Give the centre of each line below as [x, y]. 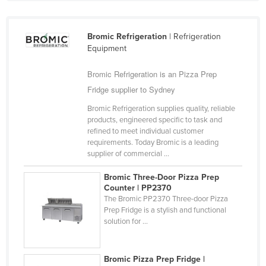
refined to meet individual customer [145, 131]
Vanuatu [53, 107]
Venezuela [57, 126]
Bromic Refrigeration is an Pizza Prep [152, 74]
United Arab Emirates [77, 12]
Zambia [51, 183]
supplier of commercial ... [128, 153]
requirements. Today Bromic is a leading [153, 142]
